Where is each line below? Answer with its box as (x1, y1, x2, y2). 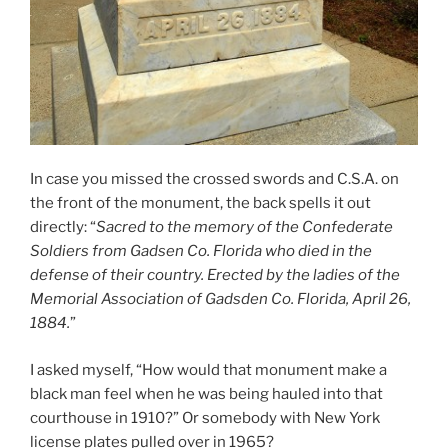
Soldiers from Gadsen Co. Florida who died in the (30, 242, 372, 261)
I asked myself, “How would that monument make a (30, 360, 387, 379)
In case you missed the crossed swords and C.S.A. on (30, 170, 399, 189)
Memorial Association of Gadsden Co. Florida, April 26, (30, 290, 411, 309)
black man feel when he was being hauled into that (30, 384, 383, 403)
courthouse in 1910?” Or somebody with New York (30, 408, 380, 427)
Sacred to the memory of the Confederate (96, 218, 393, 237)
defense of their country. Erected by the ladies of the (30, 266, 400, 285)
